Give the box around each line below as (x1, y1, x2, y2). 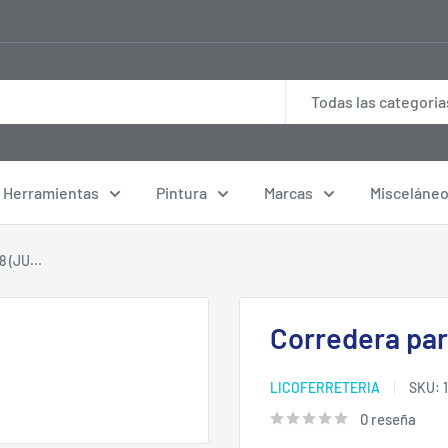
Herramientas (3, 182, 99, 202)
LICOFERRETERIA (270, 378, 380, 396)
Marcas (264, 182, 313, 202)
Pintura (156, 182, 207, 202)
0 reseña (360, 409, 416, 428)
